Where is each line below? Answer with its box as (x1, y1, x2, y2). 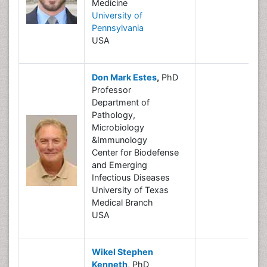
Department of (92, 97, 150, 107)
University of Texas (92, 185, 169, 195)
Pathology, (92, 110, 135, 120)
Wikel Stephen (92, 247, 153, 257)
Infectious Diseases (92, 172, 170, 182)
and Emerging (92, 160, 147, 170)
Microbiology (92, 122, 144, 132)
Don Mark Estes (92, 72, 157, 82)
